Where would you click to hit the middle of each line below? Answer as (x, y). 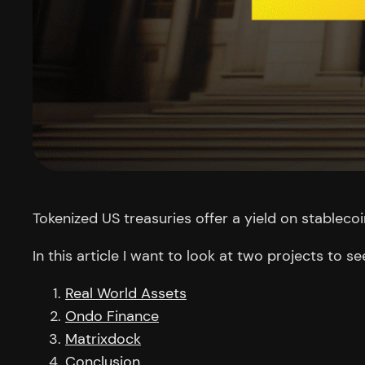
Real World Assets (126, 293)
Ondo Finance (112, 316)
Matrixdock (103, 339)
